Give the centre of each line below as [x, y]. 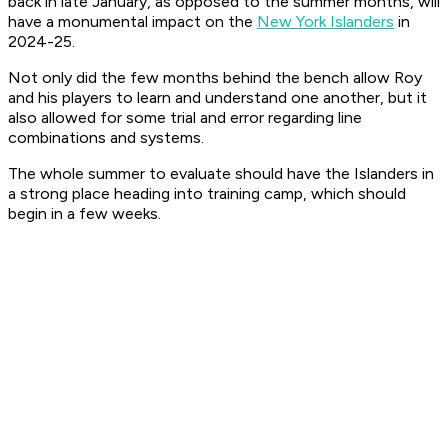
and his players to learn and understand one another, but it [217, 98]
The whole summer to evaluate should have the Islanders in [221, 174]
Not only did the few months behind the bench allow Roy [215, 78]
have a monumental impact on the [132, 22]
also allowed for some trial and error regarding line [185, 118]
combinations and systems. [106, 138]
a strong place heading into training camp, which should [207, 194]
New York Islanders [325, 22]
